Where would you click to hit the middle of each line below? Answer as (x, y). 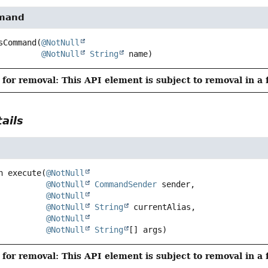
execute (25, 173)
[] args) (148, 230)
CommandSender (126, 185)
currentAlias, (162, 207)
